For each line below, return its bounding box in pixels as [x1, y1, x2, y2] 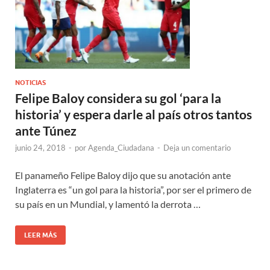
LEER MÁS [24, 231, 57, 240]
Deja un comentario [163, 143, 231, 153]
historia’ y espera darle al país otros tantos [15, 107, 252, 122]
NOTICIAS [15, 78, 46, 87]
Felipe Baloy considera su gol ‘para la [15, 90, 221, 106]
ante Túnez [15, 123, 77, 139]
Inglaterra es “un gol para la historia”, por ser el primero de [15, 184, 251, 196]
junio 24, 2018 [15, 143, 66, 153]
